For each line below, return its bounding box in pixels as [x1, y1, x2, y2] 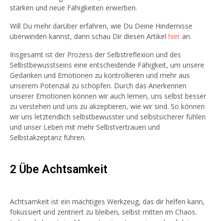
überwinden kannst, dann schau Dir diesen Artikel [10, 32, 168, 41]
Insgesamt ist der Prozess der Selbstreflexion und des [10, 50, 181, 59]
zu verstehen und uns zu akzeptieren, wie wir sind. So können [10, 102, 205, 111]
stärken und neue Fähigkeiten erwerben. [10, 3, 137, 12]
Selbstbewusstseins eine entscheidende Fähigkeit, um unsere [10, 60, 204, 70]
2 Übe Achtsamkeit [10, 163, 108, 176]
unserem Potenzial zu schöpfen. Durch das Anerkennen [10, 81, 186, 90]
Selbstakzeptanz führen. [10, 133, 86, 142]
